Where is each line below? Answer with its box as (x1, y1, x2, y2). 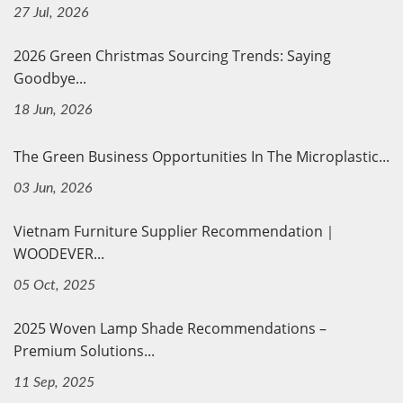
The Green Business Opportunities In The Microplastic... (13, 146, 390, 166)
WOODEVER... (13, 243, 104, 264)
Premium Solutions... (13, 340, 155, 361)
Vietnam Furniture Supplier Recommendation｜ (13, 220, 337, 241)
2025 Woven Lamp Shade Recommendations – (13, 318, 327, 338)
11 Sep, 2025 (13, 374, 94, 390)
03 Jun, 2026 (13, 180, 93, 195)
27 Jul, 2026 (13, 4, 89, 20)
